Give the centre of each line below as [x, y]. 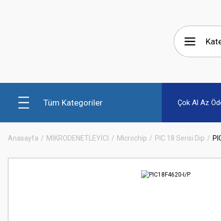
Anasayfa [23, 138]
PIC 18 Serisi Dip [180, 138]
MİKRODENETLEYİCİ [78, 138]
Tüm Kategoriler [73, 102]
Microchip [132, 138]
